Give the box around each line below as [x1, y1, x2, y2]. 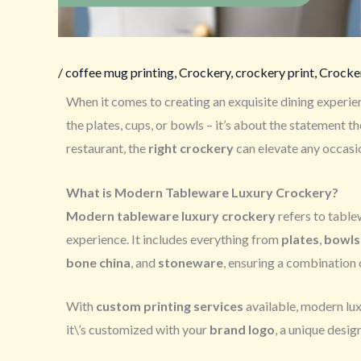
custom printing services [96, 298, 243, 314]
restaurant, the [66, 139, 148, 156]
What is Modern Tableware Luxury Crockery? [66, 184, 338, 200]
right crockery [148, 139, 234, 156]
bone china [66, 254, 131, 270]
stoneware [158, 254, 223, 270]
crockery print [235, 64, 314, 80]
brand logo [210, 322, 275, 338]
